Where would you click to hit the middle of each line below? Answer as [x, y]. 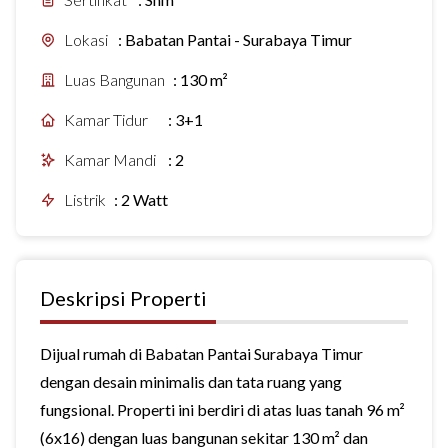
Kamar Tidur [106, 119]
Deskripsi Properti [123, 298]
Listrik [85, 199]
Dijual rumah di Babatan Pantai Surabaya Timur [201, 353]
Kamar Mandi [110, 159]
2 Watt [144, 199]
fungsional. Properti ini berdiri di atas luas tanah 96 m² [222, 409]
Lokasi [86, 39]
